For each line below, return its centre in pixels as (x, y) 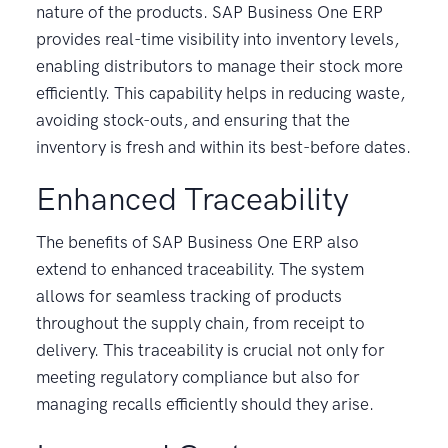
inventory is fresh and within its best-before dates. (223, 146)
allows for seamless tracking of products (189, 295)
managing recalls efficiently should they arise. (205, 403)
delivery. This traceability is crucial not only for (210, 349)
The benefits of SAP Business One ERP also (197, 241)
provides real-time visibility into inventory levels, (217, 38)
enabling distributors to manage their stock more (219, 65)
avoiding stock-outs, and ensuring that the (193, 119)
